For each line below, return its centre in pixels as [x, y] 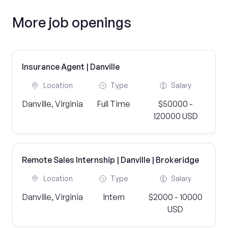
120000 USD [175, 116]
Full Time [114, 104]
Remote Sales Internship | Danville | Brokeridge [110, 160]
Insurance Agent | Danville [71, 67]
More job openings [72, 22]
